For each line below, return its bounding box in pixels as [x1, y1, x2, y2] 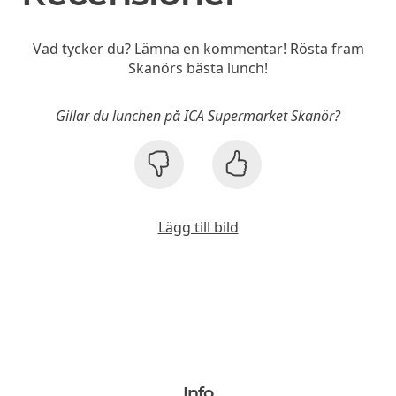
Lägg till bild [157, 217, 239, 237]
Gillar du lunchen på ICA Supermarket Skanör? [56, 105, 340, 126]
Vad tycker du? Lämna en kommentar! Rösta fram [32, 38, 364, 58]
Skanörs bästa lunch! [128, 57, 268, 78]
